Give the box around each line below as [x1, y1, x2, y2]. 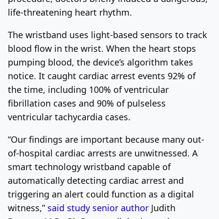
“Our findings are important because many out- [8, 133, 204, 145]
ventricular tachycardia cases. [8, 110, 131, 123]
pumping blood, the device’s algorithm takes [8, 56, 193, 68]
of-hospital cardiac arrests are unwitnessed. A [8, 147, 198, 159]
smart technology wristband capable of [8, 160, 171, 173]
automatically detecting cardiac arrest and [8, 174, 184, 186]
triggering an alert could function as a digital [8, 188, 194, 200]
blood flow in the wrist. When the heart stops [8, 42, 196, 54]
